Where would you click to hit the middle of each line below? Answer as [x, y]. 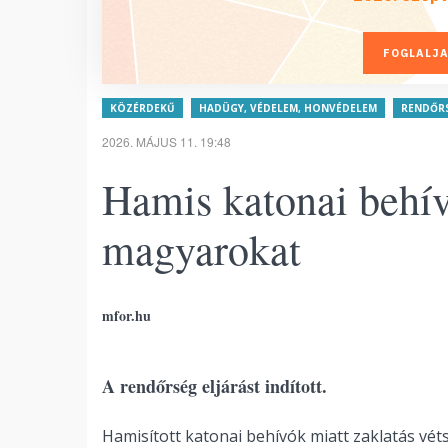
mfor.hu [126, 315]
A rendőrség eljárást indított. [214, 386]
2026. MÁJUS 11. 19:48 [166, 141]
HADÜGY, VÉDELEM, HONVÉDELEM [288, 108]
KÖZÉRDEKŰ [142, 108]
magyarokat [201, 249]
